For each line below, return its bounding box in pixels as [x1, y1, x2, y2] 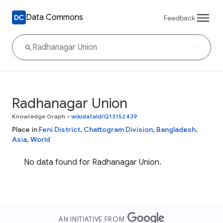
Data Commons [26, 12, 83, 22]
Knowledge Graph [12, 112, 66, 120]
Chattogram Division [84, 125, 153, 134]
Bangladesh [156, 125, 196, 134]
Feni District [39, 125, 80, 134]
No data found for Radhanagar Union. [24, 157, 161, 167]
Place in [12, 125, 39, 134]
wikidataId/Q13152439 [71, 112, 137, 120]
